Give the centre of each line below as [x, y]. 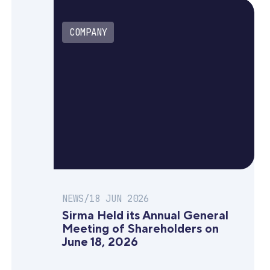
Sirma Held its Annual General [145, 216]
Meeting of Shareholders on [140, 229]
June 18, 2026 [100, 243]
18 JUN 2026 [119, 199]
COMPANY [88, 32]
